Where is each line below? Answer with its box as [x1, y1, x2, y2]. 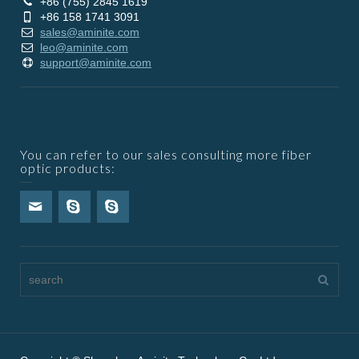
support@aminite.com [40, 55, 151, 69]
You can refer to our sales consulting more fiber [20, 146, 312, 162]
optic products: [20, 159, 115, 175]
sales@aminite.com [40, 25, 139, 38]
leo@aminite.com [40, 40, 128, 54]
